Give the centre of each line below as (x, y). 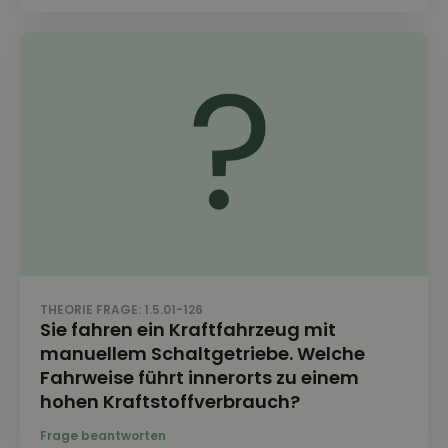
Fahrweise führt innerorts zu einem (199, 378)
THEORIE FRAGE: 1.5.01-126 (121, 310)
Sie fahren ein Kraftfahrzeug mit (188, 330)
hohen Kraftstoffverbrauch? (170, 402)
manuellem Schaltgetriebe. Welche (202, 354)
